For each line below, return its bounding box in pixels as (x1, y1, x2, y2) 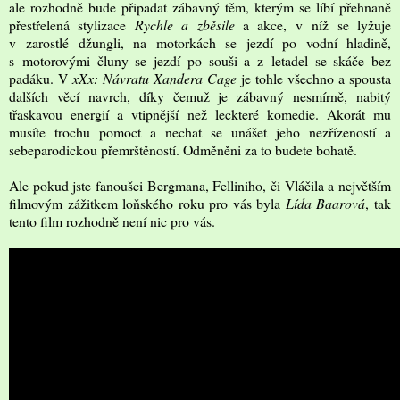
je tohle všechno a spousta (237, 68, 391, 87)
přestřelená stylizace (9, 14, 135, 34)
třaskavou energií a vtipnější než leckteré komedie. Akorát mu (9, 104, 391, 123)
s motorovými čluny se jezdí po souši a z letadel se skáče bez (9, 50, 391, 70)
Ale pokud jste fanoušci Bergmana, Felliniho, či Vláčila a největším (9, 175, 391, 195)
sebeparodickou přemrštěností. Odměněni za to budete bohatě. (9, 139, 357, 159)
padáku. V (9, 68, 72, 87)
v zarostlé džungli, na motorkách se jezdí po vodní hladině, (9, 32, 391, 52)
